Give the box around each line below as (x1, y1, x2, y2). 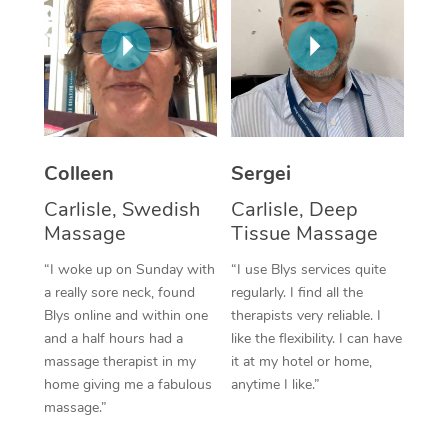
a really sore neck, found (43, 282, 195, 302)
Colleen (43, 159, 114, 187)
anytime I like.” (231, 374, 320, 394)
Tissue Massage (231, 219, 378, 247)
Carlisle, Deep (231, 195, 358, 223)
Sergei (231, 159, 291, 187)
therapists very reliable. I (231, 305, 381, 325)
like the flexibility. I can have (231, 328, 402, 348)
